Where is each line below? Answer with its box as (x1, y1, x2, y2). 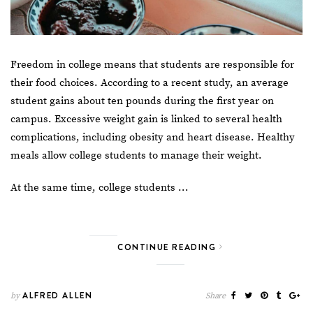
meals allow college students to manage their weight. (10, 149, 265, 163)
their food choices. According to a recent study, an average (10, 76, 289, 90)
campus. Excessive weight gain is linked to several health (10, 112, 282, 126)
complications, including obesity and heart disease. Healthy (10, 131, 295, 145)
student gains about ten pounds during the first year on (10, 94, 274, 108)
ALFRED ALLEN (19, 289, 93, 302)
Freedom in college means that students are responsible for (10, 58, 294, 72)
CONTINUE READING (117, 241, 220, 254)
